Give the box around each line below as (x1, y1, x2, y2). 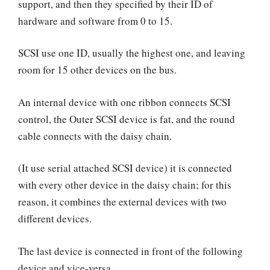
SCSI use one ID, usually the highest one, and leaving (18, 46, 245, 60)
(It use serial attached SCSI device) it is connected (18, 161, 232, 175)
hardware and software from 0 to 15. (18, 13, 176, 28)
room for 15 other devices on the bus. (18, 63, 180, 77)
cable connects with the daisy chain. (18, 128, 175, 143)
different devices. (18, 212, 95, 226)
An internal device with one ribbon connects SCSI (18, 95, 231, 109)
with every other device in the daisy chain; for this (18, 178, 231, 192)
